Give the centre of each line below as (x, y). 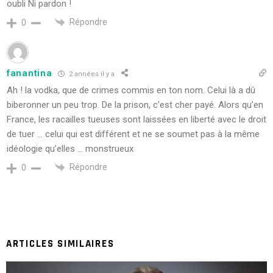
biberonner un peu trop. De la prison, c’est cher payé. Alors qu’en (135, 105)
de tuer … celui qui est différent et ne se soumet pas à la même (133, 134)
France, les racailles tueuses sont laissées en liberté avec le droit (136, 120)
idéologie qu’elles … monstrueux (70, 149)
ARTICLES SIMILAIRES (60, 244)
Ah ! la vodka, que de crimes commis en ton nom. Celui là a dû (131, 90)
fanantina (30, 73)
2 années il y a (91, 74)
